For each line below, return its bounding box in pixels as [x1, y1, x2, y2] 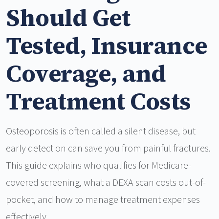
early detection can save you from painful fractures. [6, 142, 211, 156]
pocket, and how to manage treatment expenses [6, 193, 200, 207]
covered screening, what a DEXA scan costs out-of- [6, 176, 206, 190]
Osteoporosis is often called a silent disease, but [6, 125, 196, 139]
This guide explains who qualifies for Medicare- [6, 159, 191, 173]
